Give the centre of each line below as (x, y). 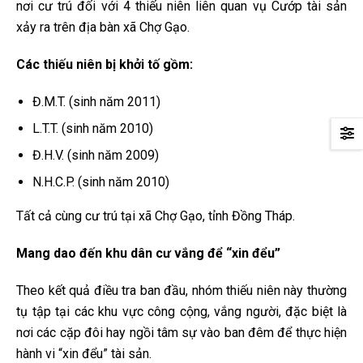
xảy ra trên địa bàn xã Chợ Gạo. (103, 28)
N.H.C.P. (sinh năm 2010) (101, 182)
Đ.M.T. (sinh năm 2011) (96, 102)
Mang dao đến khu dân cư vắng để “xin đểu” (148, 254)
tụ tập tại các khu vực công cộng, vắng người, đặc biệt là (181, 312)
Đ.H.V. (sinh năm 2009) (96, 156)
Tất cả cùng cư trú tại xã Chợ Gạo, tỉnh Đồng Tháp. (156, 216)
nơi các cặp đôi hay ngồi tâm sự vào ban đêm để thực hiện (181, 333)
